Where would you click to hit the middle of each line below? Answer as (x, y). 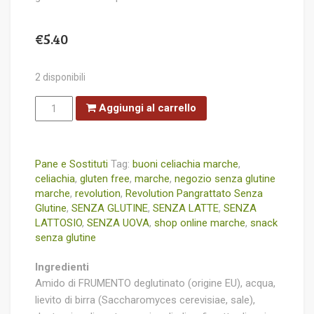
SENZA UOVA (118, 223)
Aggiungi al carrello (146, 108)
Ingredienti (62, 267)
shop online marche (200, 223)
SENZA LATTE (186, 208)
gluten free (105, 179)
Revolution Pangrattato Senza (194, 193)
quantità (54, 142)
